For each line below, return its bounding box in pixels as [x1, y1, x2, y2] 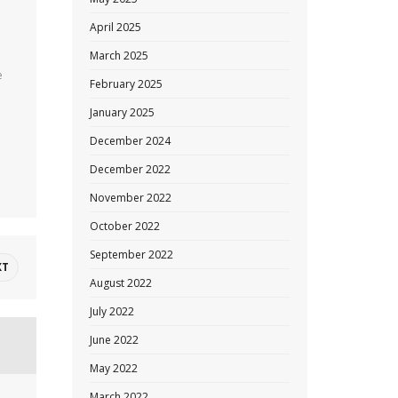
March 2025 [90, 48, 148, 63]
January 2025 [90, 105, 155, 120]
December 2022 [90, 162, 171, 177]
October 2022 [90, 219, 160, 234]
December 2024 [90, 133, 171, 148]
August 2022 [90, 275, 152, 291]
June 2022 [90, 332, 139, 347]
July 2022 [90, 304, 134, 319]
